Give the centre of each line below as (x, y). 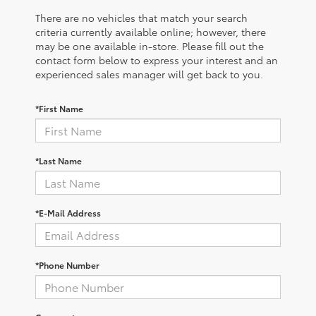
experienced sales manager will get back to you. (149, 74)
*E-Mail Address (68, 212)
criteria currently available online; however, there (151, 31)
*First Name (59, 108)
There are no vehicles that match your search (141, 17)
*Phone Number (67, 265)
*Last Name (59, 160)
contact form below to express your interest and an (157, 60)
